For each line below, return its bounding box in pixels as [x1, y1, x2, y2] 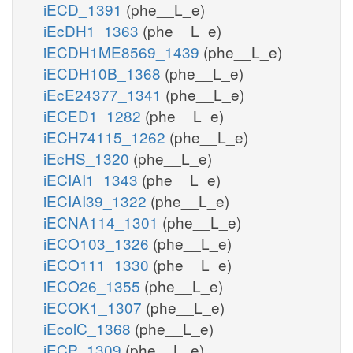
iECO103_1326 [43, 232, 153, 254]
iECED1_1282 [43, 104, 145, 126]
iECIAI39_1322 [43, 189, 150, 211]
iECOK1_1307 [43, 295, 146, 318]
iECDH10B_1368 [43, 61, 165, 84]
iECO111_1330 [43, 253, 153, 275]
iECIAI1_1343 [43, 168, 142, 190]
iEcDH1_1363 [43, 19, 143, 41]
